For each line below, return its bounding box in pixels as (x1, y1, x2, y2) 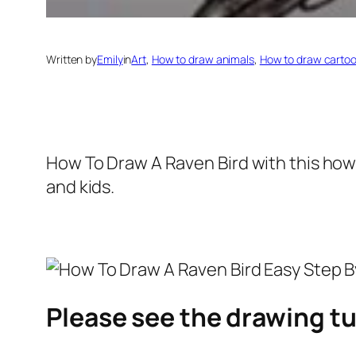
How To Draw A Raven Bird (46, 151, 249, 176)
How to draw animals (151, 52, 254, 68)
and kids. (46, 175, 115, 199)
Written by (46, 52, 97, 68)
